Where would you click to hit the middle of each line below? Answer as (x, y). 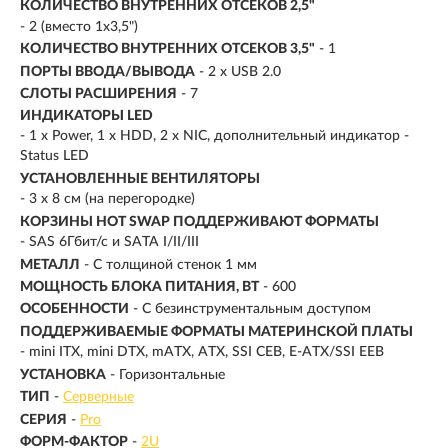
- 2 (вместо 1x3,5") (79, 26)
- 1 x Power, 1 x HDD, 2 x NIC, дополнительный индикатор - (214, 136)
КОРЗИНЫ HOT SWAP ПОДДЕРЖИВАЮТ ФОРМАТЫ (199, 221)
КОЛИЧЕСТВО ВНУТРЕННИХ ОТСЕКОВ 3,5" (167, 49)
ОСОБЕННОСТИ (74, 309)
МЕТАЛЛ (50, 264)
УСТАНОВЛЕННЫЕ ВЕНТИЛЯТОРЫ (140, 178)
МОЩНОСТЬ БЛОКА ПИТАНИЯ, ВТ (139, 287)
